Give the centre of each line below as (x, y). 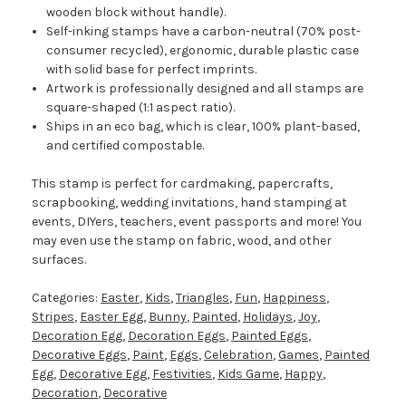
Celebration (238, 355)
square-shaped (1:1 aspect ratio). (141, 108)
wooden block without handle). (136, 13)
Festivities (182, 374)
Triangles (203, 298)
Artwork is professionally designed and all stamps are (205, 89)
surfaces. (59, 260)
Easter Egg (111, 317)
